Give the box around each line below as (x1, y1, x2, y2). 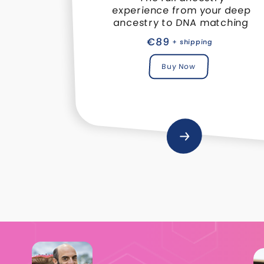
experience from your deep (111, 4, 251, 18)
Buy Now (161, 61, 196, 72)
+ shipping (171, 37, 213, 47)
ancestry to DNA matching (113, 16, 249, 30)
